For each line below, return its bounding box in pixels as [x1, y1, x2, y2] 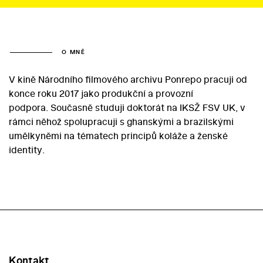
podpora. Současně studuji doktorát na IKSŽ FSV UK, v [9, 101, 245, 114]
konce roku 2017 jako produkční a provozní [9, 87, 193, 100]
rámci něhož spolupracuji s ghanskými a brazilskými [9, 115, 234, 129]
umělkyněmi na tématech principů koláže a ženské [9, 129, 228, 143]
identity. [9, 143, 45, 157]
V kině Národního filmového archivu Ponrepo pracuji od [9, 73, 247, 86]
